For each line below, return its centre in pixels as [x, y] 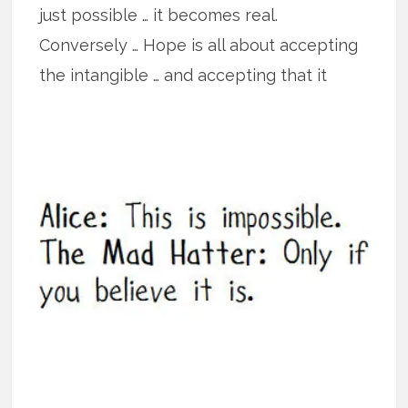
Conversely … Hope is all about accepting [199, 45]
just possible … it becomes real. [159, 15]
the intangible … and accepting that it [184, 75]
